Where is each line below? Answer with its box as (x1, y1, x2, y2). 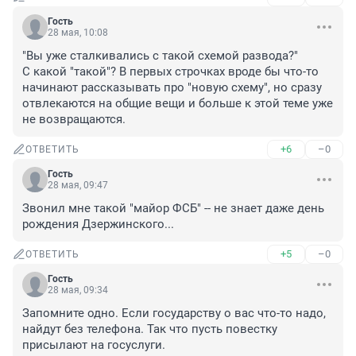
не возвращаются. (22, 112, 126, 127)
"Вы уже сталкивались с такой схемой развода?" (22, 48, 298, 64)
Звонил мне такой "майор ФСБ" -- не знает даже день (22, 201, 324, 216)
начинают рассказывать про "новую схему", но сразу (22, 80, 322, 95)
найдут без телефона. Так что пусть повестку (22, 322, 277, 337)
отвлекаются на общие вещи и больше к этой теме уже (22, 96, 333, 111)
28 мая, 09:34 (48, 284, 108, 296)
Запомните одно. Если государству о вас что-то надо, (22, 306, 326, 321)
